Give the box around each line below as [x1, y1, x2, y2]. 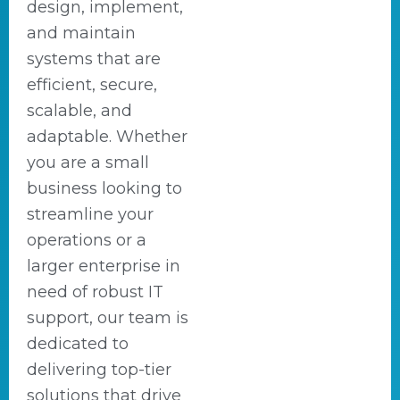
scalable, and [27, 101, 132, 121]
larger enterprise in [27, 256, 180, 276]
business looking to [27, 179, 182, 198]
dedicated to [27, 334, 129, 354]
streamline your [27, 204, 154, 224]
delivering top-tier [27, 360, 171, 379]
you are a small [27, 153, 149, 172]
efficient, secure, [27, 75, 157, 95]
